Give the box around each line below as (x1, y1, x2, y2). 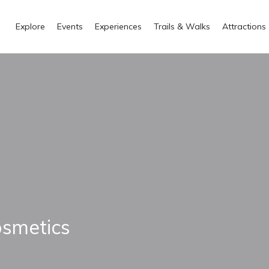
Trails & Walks (154, 21, 210, 32)
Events (57, 21, 83, 32)
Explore (16, 21, 45, 32)
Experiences (95, 21, 142, 32)
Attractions (222, 21, 266, 32)
